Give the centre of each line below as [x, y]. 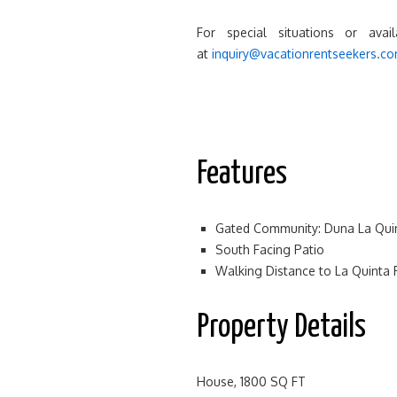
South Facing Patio [270, 249]
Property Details [281, 328]
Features [242, 175]
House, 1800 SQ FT [251, 381]
